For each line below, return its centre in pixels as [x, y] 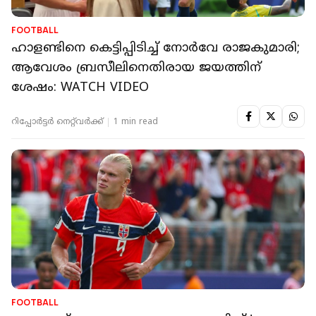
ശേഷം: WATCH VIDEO [80, 88]
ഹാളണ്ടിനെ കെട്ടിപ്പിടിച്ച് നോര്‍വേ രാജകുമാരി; [156, 49]
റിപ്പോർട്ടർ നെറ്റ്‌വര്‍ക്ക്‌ [57, 123]
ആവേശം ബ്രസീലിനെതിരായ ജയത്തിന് [136, 68]
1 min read [136, 123]
